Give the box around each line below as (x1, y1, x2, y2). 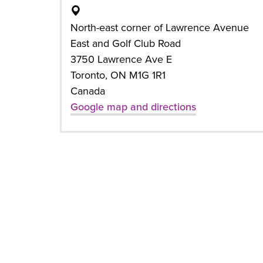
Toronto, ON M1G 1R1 (70, 69, 166, 82)
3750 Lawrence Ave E (70, 53, 172, 66)
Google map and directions (70, 100, 196, 113)
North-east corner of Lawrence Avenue (70, 21, 249, 34)
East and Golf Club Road (70, 37, 181, 50)
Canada (70, 85, 105, 97)
